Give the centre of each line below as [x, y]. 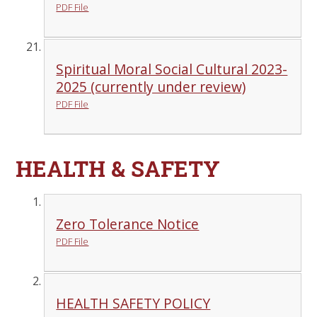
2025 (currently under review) [151, 86]
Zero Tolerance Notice [128, 224]
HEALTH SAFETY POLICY [133, 303]
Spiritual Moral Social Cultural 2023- [172, 69]
